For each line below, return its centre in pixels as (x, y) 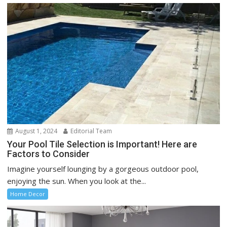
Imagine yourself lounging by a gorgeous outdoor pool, (103, 168)
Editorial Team (91, 131)
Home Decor (28, 194)
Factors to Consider (49, 154)
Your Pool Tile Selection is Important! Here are (102, 144)
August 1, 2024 (36, 131)
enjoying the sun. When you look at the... (77, 181)
